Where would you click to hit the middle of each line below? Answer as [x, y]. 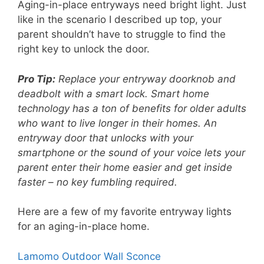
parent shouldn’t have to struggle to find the [122, 34]
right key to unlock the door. [84, 49]
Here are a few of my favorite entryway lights [125, 212]
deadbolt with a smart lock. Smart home [113, 93]
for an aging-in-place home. [84, 227]
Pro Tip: [37, 79]
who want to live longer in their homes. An [117, 123]
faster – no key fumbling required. [98, 182]
